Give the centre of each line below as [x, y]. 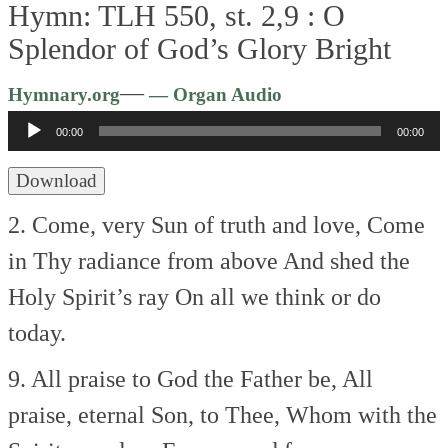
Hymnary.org [64, 94]
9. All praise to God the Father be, [173, 378]
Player [312, 127]
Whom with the [359, 414]
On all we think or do [275, 296]
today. [37, 332]
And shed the [344, 260]
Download [57, 180]
